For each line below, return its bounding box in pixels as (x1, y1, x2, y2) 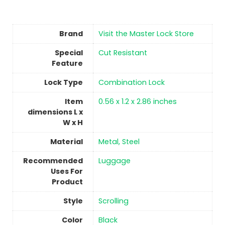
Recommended (23, 156, 83, 166)
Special (54, 48, 83, 58)
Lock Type (44, 77, 83, 88)
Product (51, 177, 83, 187)
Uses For (50, 166, 83, 177)
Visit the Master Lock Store (98, 29, 194, 39)
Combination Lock (98, 77, 165, 88)
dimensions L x (27, 107, 83, 118)
